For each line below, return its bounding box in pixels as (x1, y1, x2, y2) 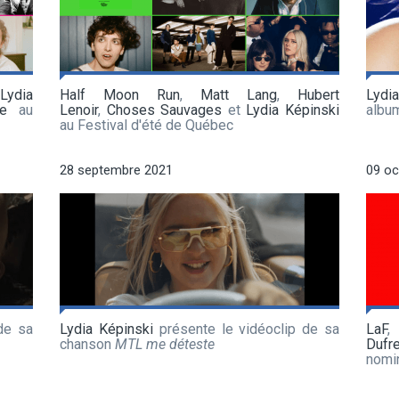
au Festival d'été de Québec (60, 116, 233, 134)
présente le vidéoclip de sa (152, 320, 340, 338)
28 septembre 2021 (60, 161, 173, 178)
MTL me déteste (115, 335, 215, 353)
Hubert (297, 85, 339, 103)
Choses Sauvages (106, 101, 223, 118)
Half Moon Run (60, 85, 180, 103)
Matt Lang (200, 85, 277, 103)
